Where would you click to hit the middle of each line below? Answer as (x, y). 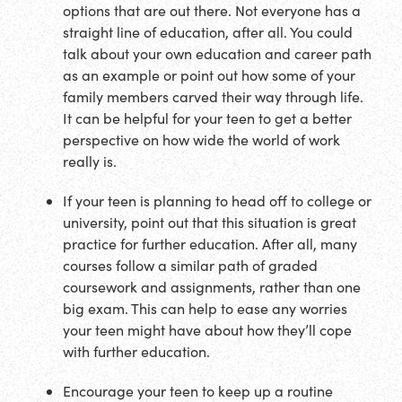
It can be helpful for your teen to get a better (207, 118)
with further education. (136, 352)
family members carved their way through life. (213, 97)
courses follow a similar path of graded (190, 266)
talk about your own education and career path (217, 54)
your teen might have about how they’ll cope (207, 330)
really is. (90, 162)
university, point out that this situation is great (210, 223)
